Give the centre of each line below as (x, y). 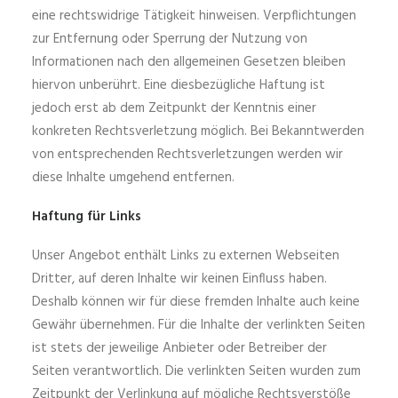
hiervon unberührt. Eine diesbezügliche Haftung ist (179, 85)
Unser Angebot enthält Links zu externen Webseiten (186, 256)
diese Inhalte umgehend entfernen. (133, 178)
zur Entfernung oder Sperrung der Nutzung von (170, 39)
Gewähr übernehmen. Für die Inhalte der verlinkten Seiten (199, 325)
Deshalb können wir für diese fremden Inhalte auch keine (196, 302)
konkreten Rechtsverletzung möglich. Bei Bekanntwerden (198, 131)
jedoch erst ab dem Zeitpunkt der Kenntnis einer (174, 108)
